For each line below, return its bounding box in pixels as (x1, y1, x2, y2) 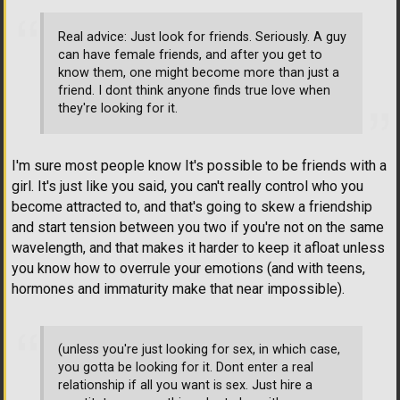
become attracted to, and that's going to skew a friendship (12, 197, 372, 215)
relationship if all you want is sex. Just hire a (58, 378, 312, 394)
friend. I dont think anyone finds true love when (58, 83, 330, 99)
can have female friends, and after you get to (58, 47, 322, 63)
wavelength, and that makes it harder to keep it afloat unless (12, 238, 385, 256)
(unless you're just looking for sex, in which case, (58, 342, 340, 358)
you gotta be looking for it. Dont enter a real (58, 360, 313, 376)
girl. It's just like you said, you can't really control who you (12, 177, 363, 195)
